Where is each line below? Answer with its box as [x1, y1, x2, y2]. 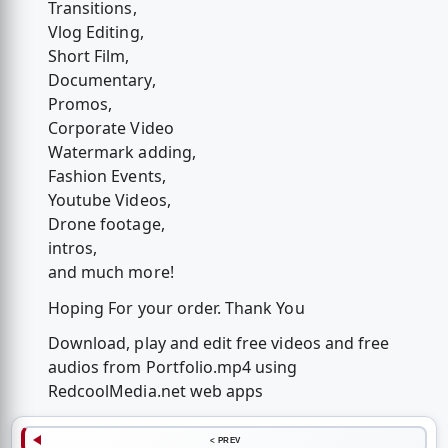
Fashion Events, [47, 165, 166, 188]
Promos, [47, 93, 113, 116]
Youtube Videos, [47, 189, 171, 212]
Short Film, [47, 45, 130, 68]
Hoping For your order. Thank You [47, 296, 305, 319]
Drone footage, [47, 213, 165, 236]
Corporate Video [47, 117, 174, 140]
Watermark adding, [47, 141, 196, 164]
